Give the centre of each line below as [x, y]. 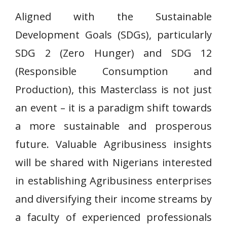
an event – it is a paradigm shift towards [113, 108]
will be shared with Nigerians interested [113, 162]
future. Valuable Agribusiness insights [113, 144]
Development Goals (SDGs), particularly [113, 35]
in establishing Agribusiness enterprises [113, 181]
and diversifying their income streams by [113, 199]
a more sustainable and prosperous [113, 126]
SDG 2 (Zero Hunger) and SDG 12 [113, 53]
